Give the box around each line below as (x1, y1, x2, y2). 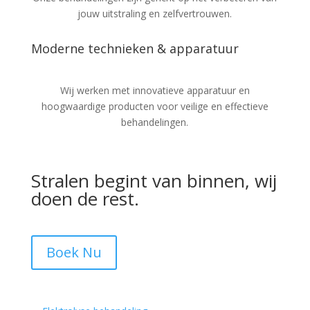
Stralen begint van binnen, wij (30, 168, 277, 193)
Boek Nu (46, 243, 102, 262)
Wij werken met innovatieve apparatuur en (60, 84, 250, 97)
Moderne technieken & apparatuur (30, 40, 239, 57)
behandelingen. (121, 116, 189, 129)
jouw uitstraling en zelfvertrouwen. (77, 7, 232, 20)
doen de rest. (30, 186, 139, 211)
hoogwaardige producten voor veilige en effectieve (41, 100, 268, 113)
